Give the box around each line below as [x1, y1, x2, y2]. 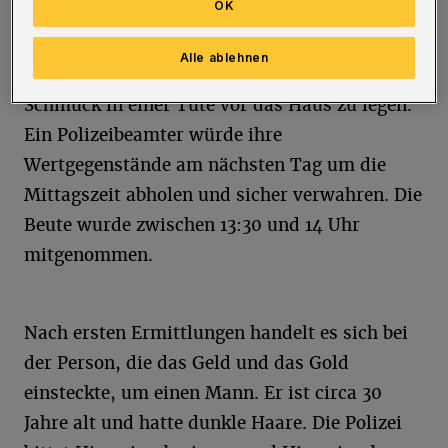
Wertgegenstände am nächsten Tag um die [24, 153, 386, 176]
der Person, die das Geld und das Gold [24, 351, 349, 374]
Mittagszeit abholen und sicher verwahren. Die [24, 183, 422, 206]
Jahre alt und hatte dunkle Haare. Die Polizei [24, 411, 402, 434]
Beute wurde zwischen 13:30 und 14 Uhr [24, 213, 360, 236]
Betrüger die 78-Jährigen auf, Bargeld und [24, 63, 385, 86]
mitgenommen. [24, 243, 153, 266]
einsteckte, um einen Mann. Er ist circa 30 [24, 381, 382, 404]
